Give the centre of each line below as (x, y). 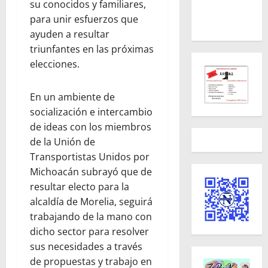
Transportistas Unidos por (90, 156)
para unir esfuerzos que (84, 19)
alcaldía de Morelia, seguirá (91, 201)
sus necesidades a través (86, 246)
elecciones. (55, 64)
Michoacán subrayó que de (91, 171)
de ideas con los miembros (91, 127)
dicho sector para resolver (89, 231)
